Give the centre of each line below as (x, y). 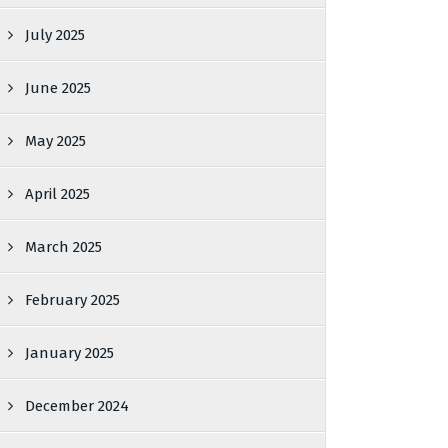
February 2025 (73, 300)
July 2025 (55, 35)
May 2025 (56, 141)
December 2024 (77, 406)
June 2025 (58, 88)
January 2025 (70, 353)
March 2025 (64, 247)
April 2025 (58, 194)
